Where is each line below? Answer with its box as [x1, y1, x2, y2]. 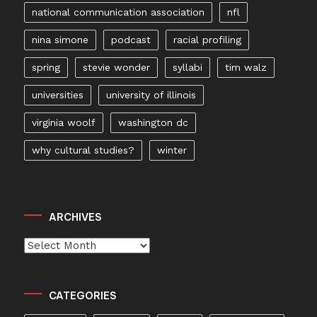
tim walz [225, 61, 267, 73]
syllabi [173, 61, 203, 73]
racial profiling [173, 33, 242, 45]
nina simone [32, 33, 89, 45]
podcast [111, 33, 151, 45]
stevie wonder [83, 61, 151, 73]
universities [32, 88, 84, 100]
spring [32, 61, 61, 73]
